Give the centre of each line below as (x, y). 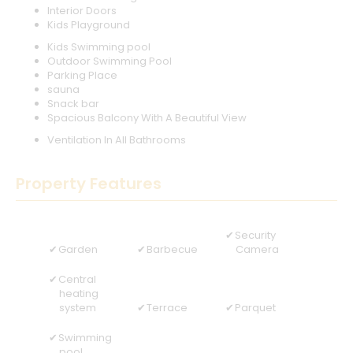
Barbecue (173, 250)
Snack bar (73, 104)
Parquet (256, 308)
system (78, 308)
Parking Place (82, 76)
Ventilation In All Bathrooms (117, 140)
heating (79, 294)
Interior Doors (82, 11)
